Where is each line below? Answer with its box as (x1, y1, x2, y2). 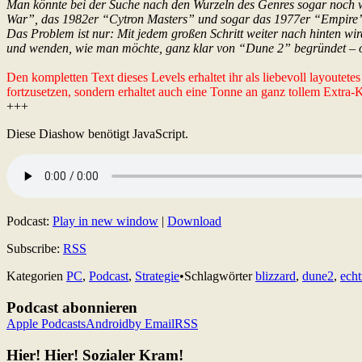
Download (167, 214, 221, 229)
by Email (128, 317, 175, 331)
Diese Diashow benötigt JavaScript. (6, 127, 188, 141)
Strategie (135, 269, 179, 284)
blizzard (255, 269, 296, 284)
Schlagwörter (184, 269, 255, 284)
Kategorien (6, 269, 66, 284)
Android (86, 317, 128, 331)
